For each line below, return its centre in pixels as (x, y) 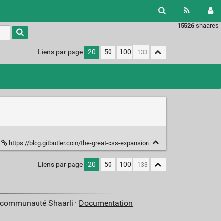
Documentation (106, 203)
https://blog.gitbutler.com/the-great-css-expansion (79, 143)
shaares (206, 25)
